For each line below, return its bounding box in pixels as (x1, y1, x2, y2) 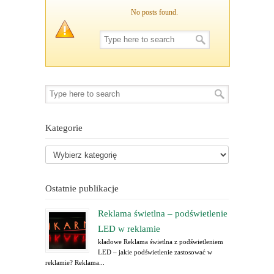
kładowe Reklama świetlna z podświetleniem (98, 238, 223, 245)
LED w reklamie (98, 224, 160, 234)
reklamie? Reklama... (45, 259, 105, 266)
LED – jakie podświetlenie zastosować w (98, 248, 212, 256)
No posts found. (131, 8, 178, 17)
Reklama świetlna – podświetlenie (98, 209, 228, 218)
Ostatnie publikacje (45, 183, 119, 193)
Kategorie (45, 123, 83, 133)
